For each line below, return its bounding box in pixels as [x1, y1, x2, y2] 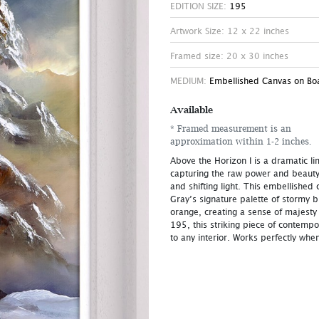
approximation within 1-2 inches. [170, 136, 311, 147]
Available [170, 105, 213, 115]
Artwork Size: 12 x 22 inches [170, 28, 289, 36]
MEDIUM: [170, 78, 209, 85]
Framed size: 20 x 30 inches [170, 53, 288, 61]
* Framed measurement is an [170, 123, 291, 134]
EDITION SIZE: [170, 3, 229, 11]
